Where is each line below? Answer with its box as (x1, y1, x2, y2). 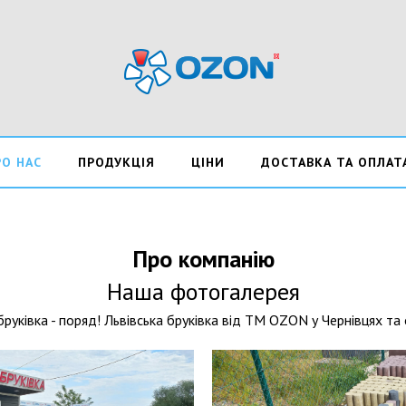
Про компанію (131, 244, 275, 274)
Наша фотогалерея (106, 276, 300, 306)
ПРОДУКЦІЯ (77, 154, 155, 170)
